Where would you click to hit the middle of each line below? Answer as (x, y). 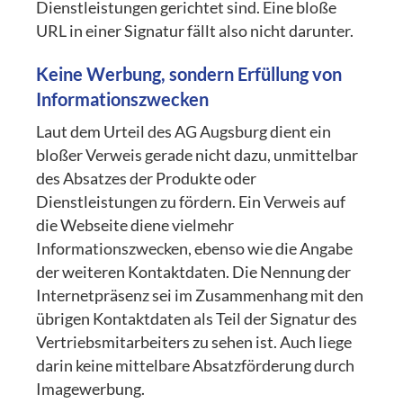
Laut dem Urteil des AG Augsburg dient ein (184, 132)
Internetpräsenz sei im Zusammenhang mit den (200, 296)
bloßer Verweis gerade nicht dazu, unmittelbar (197, 156)
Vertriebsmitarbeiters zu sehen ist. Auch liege (194, 343)
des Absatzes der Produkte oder (147, 179)
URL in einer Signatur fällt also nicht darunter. (195, 31)
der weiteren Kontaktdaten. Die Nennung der (194, 273)
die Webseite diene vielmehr (135, 226)
